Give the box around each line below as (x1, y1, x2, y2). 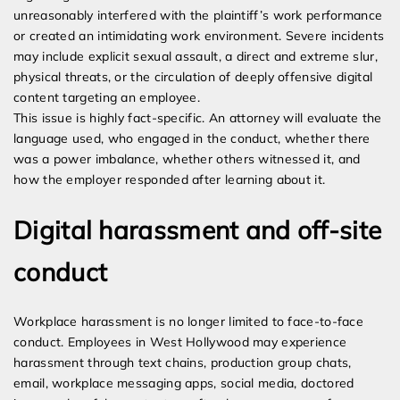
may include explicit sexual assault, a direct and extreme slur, (13, 48, 378, 65)
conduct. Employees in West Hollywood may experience (13, 334, 347, 351)
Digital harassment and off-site (13, 214, 382, 246)
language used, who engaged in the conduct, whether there (13, 130, 371, 147)
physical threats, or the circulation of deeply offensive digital (13, 69, 373, 86)
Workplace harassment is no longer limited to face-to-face (13, 313, 364, 330)
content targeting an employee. (13, 89, 201, 106)
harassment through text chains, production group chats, (13, 354, 352, 371)
